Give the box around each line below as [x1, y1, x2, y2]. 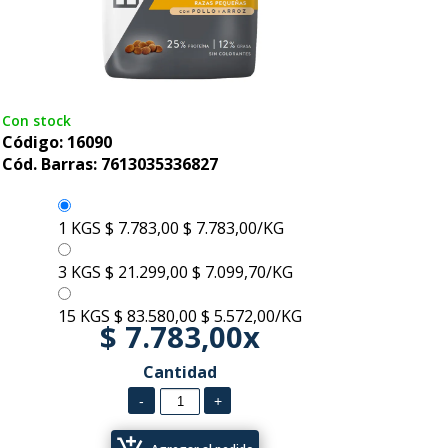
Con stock [2, 111, 71, 130]
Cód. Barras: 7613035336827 [2, 153, 218, 175]
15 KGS [57, 305, 110, 327]
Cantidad [142, 361, 217, 383]
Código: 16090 [2, 131, 112, 153]
